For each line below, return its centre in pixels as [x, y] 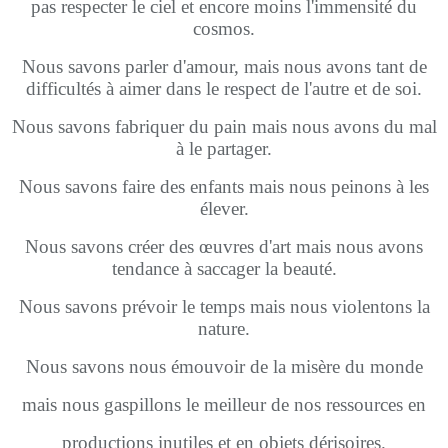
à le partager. [224, 148]
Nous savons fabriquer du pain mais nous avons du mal [224, 126]
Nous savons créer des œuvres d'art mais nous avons [224, 246]
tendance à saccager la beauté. [224, 268]
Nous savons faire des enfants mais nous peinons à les [224, 186]
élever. [224, 208]
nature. [224, 328]
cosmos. [224, 28]
